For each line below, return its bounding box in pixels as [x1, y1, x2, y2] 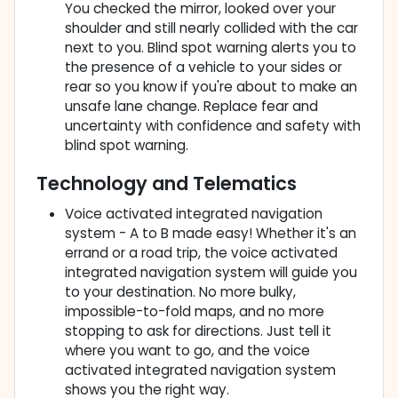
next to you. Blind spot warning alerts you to [65, 38, 356, 58]
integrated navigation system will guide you [65, 263, 357, 283]
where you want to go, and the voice [65, 341, 310, 361]
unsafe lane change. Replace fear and [65, 97, 318, 116]
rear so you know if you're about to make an [65, 77, 357, 97]
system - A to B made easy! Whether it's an [65, 224, 356, 243]
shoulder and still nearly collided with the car [65, 19, 358, 38]
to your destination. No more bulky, [65, 283, 296, 302]
